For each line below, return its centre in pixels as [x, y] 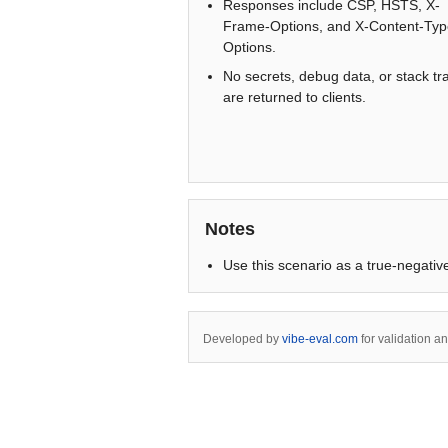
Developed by [242, 339]
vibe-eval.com [320, 339]
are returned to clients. [294, 97]
